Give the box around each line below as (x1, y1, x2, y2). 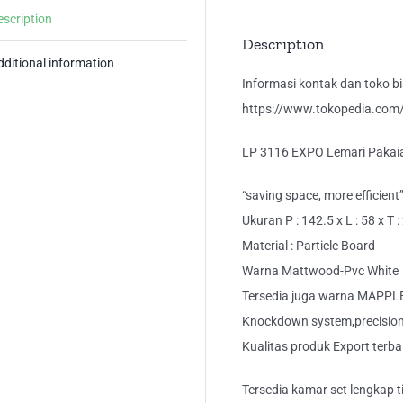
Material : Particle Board (242, 238, 375, 254)
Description (242, 34, 324, 55)
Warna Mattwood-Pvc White (242, 264, 399, 279)
